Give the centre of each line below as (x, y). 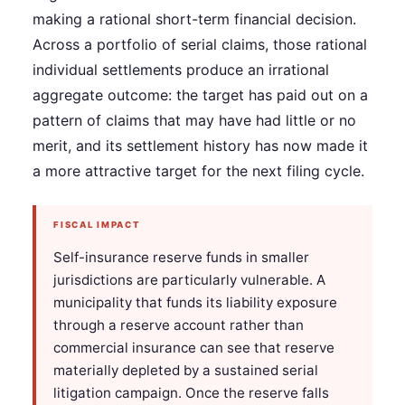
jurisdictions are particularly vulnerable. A (190, 279)
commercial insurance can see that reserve (194, 347)
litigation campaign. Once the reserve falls (192, 392)
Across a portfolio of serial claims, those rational (200, 44)
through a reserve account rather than (179, 325)
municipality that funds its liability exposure (196, 302)
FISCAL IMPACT (97, 225)
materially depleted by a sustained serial (186, 370)
